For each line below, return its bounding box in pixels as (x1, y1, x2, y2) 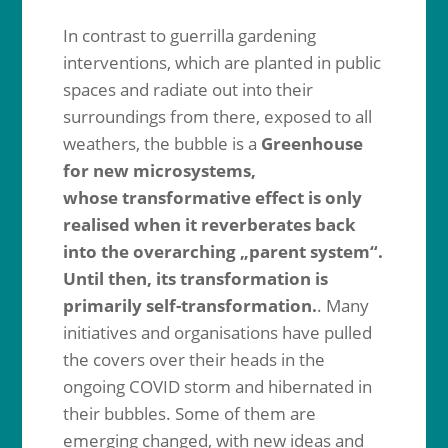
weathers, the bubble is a (62, 132, 261, 155)
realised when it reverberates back (62, 213, 356, 236)
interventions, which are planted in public (62, 51, 381, 74)
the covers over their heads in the (62, 348, 325, 371)
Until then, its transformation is (62, 267, 328, 290)
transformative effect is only (117, 186, 362, 209)
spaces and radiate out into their (62, 78, 313, 101)
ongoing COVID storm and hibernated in (62, 375, 372, 398)
